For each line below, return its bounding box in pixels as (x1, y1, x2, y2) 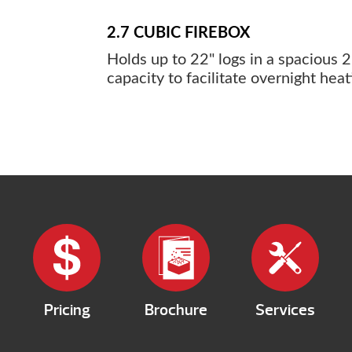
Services (255, 300, 315, 321)
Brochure (144, 300, 207, 321)
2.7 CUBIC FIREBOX (107, 25, 250, 42)
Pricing (43, 300, 90, 321)
